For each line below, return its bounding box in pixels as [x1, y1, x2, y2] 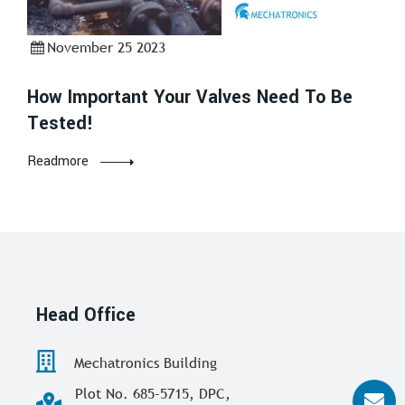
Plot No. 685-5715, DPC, [75, 382, 231, 403]
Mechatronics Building [70, 352, 217, 372]
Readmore [27, 151, 89, 171]
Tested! [27, 109, 93, 137]
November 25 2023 [47, 36, 166, 57]
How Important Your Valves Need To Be [27, 83, 353, 110]
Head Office [36, 301, 136, 328]
